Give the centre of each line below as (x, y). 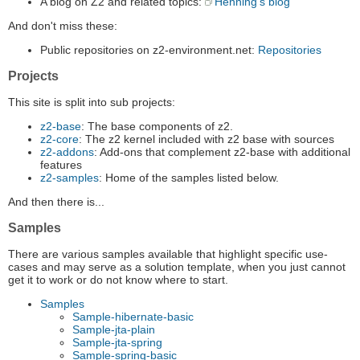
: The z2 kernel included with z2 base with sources (207, 139)
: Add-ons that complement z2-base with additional (222, 152)
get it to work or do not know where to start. (118, 280)
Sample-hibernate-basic (133, 317)
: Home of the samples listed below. (189, 178)
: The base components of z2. (157, 127)
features (61, 165)
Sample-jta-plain (114, 330)
